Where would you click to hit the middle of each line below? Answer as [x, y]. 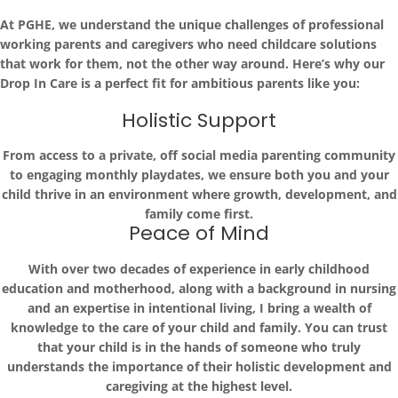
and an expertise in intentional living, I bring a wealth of [199, 308]
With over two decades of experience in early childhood [199, 269]
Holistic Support [199, 120]
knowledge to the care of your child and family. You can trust [199, 328]
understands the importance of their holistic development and [199, 367]
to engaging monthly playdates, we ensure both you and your [199, 175]
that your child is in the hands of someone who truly [199, 347]
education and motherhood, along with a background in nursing [199, 289]
